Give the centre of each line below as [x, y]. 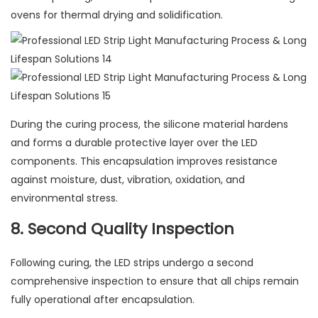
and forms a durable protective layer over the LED [134, 143]
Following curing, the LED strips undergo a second [132, 263]
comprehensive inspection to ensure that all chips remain [155, 281]
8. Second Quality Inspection [122, 229]
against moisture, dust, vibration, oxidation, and [128, 180]
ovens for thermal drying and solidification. [117, 15]
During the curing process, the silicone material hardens [149, 125]
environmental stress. [64, 198]
